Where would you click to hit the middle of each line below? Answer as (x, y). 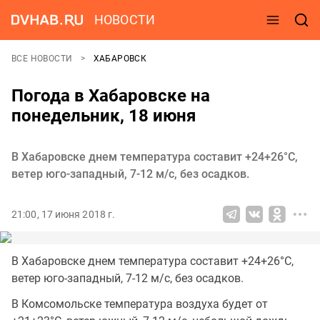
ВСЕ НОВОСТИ (43, 59)
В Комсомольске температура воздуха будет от (140, 304)
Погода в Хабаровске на (111, 96)
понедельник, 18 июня (104, 116)
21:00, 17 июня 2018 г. (64, 214)
